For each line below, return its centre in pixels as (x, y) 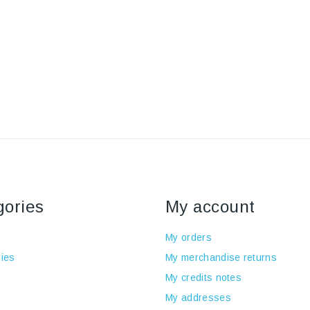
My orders (189, 237)
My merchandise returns (221, 257)
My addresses (198, 298)
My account (210, 207)
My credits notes (204, 277)
